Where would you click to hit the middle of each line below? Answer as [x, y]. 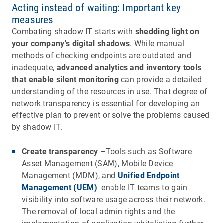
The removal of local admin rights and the [99, 211]
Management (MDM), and [70, 175]
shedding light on [167, 31]
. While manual [157, 43]
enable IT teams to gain [142, 187]
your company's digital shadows [71, 43]
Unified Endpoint [149, 175]
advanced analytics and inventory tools [129, 67]
